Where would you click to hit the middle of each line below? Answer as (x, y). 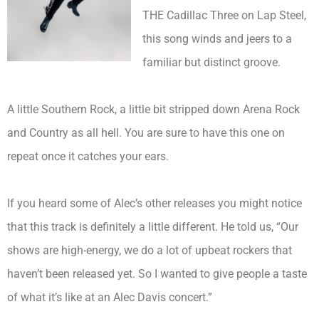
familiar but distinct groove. (211, 62)
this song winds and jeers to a (217, 38)
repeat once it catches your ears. (88, 156)
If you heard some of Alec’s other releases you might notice (155, 203)
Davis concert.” (173, 297)
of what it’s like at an (60, 297)
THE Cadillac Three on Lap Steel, (224, 15)
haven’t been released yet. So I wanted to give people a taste (157, 273)
